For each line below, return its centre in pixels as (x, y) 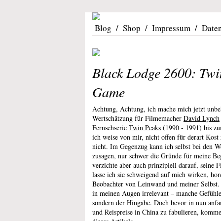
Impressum (171, 28)
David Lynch (202, 118)
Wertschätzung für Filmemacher (138, 118)
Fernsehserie (110, 128)
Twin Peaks (145, 128)
